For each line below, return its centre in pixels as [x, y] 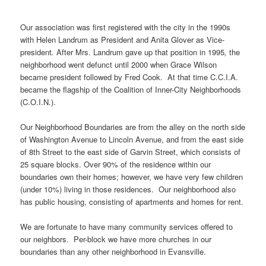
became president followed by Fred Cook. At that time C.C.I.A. [129, 77]
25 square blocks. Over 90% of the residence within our [116, 164]
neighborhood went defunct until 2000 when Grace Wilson [119, 64]
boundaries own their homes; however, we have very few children [132, 176]
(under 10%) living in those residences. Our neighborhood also [128, 189]
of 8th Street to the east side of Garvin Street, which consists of [131, 151]
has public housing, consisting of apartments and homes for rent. [132, 201]
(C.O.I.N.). [38, 102]
